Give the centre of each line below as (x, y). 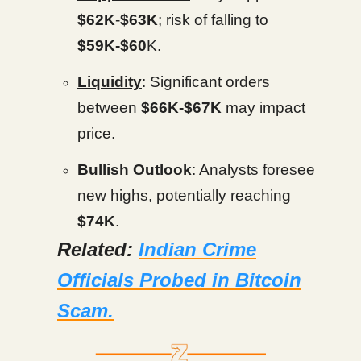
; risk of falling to (213, 19)
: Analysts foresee (253, 169)
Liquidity (110, 81)
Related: (98, 249)
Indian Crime (197, 249)
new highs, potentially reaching (184, 195)
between (109, 107)
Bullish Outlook (135, 169)
